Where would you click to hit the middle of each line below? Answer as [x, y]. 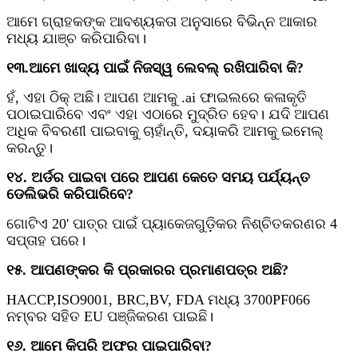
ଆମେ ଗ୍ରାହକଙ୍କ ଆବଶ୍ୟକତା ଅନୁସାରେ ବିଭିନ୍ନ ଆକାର [162, 22]
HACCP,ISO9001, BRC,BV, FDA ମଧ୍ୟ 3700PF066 [158, 300]
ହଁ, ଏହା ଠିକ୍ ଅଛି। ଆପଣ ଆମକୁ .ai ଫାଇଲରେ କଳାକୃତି [157, 98]
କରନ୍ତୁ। [30, 148]
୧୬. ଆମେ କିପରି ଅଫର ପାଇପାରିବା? [109, 346]
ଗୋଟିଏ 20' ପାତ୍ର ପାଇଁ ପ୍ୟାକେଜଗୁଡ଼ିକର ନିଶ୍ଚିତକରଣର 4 [172, 224]
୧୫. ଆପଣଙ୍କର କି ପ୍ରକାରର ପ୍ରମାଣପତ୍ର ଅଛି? [147, 270]
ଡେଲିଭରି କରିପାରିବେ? [70, 195]
